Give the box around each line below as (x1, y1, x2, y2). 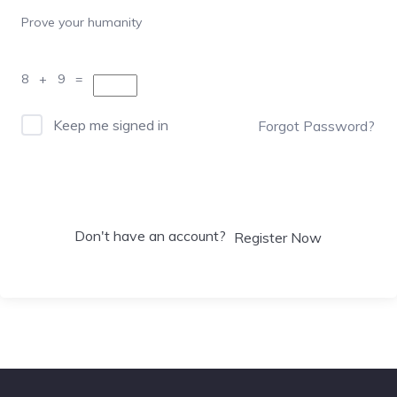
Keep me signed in (53, 116, 168, 134)
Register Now (234, 228, 322, 246)
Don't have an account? (74, 227, 233, 245)
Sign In (177, 181, 220, 198)
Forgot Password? (258, 116, 375, 135)
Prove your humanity (21, 14, 142, 30)
